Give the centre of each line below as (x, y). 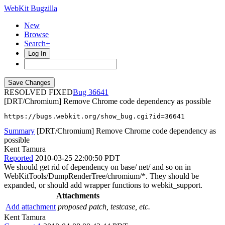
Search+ (37, 43)
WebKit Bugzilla (31, 8)
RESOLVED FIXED (38, 92)
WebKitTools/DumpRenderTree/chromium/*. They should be (101, 176)
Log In (37, 53)
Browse (36, 34)
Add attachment (31, 207)
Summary (19, 131)
